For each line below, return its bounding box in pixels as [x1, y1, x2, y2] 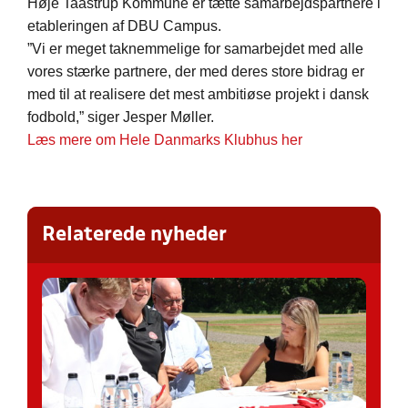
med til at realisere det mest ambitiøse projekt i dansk [27, 87, 369, 103]
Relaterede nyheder [42, 226, 227, 245]
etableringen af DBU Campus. [27, 18, 221, 35]
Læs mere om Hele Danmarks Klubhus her [27, 132, 302, 148]
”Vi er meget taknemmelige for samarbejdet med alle [27, 41, 363, 57]
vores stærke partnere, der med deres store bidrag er [27, 64, 364, 80]
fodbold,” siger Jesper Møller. [27, 109, 214, 126]
